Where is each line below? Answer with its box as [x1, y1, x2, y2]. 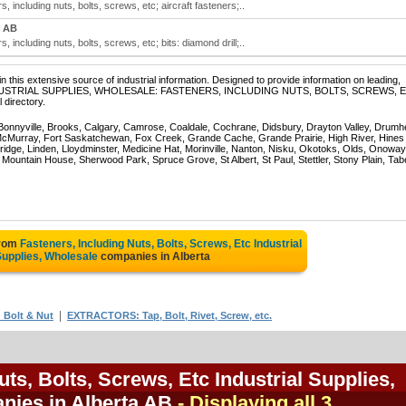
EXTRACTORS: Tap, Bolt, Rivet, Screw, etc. [67, 310, 272, 321]
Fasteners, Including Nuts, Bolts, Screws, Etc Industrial [20, 237, 302, 250]
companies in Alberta [98, 250, 210, 263]
